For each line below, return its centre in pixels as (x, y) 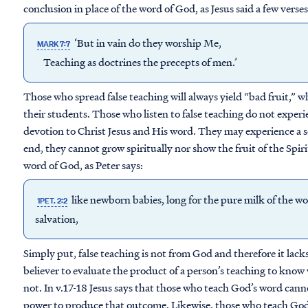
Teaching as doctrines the (98, 62)
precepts (180, 62)
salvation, (57, 219)
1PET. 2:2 (53, 201)
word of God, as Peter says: (83, 165)
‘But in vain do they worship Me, (148, 43)
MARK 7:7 (54, 44)
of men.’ (218, 62)
